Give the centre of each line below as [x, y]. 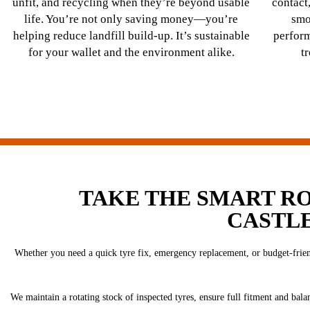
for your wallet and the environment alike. [131, 52]
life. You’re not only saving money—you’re [131, 19]
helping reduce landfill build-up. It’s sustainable [131, 35]
